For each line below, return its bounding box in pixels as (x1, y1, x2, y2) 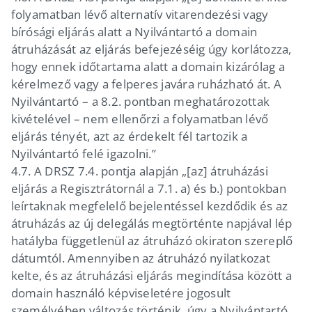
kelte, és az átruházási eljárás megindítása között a (10, 267, 292, 283)
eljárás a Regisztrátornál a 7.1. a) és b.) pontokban (10, 180, 286, 196)
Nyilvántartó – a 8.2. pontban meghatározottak (10, 93, 270, 109)
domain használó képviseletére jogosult (10, 284, 231, 301)
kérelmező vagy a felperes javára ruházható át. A (10, 75, 281, 92)
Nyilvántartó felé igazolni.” (10, 145, 156, 162)
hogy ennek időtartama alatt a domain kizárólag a (10, 58, 285, 75)
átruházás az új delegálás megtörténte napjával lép (10, 214, 292, 231)
